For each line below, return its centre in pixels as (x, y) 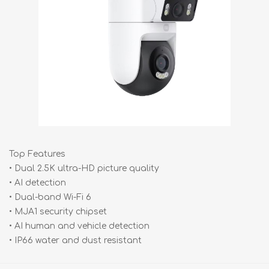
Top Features (37, 154)
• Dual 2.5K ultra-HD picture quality (84, 168)
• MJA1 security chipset (58, 212)
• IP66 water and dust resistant (75, 240)
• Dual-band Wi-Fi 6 (50, 197)
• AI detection (38, 183)
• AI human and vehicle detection (79, 226)
